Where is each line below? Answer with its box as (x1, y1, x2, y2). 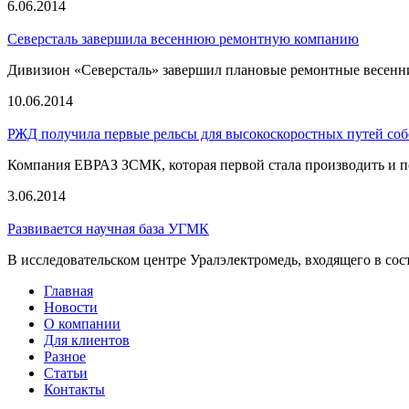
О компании (44, 316, 121, 332)
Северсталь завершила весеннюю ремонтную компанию (7, 31, 359, 47)
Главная (44, 283, 93, 299)
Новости (44, 299, 98, 316)
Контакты (44, 382, 105, 398)
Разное (44, 349, 86, 365)
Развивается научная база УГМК (7, 221, 209, 237)
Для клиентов (44, 332, 130, 349)
